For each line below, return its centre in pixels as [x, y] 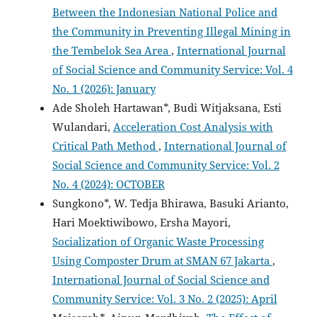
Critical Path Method [105, 146]
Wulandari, [82, 127]
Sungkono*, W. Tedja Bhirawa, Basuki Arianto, [170, 204]
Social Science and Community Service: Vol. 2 [166, 166]
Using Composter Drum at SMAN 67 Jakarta [162, 261]
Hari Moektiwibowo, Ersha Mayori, [141, 223]
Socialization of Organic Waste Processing [158, 242]
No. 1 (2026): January [104, 89]
